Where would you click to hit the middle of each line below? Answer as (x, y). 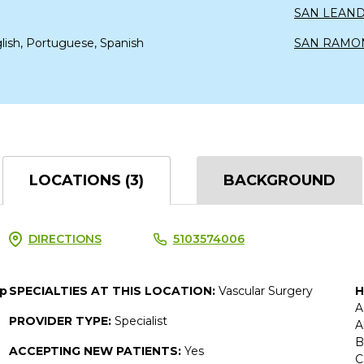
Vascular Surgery (265, 290)
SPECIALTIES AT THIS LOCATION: (113, 290)
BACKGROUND (279, 180)
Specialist (141, 321)
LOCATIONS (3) (86, 180)
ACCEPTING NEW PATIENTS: (96, 351)
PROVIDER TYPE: (61, 321)
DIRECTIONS (65, 238)
